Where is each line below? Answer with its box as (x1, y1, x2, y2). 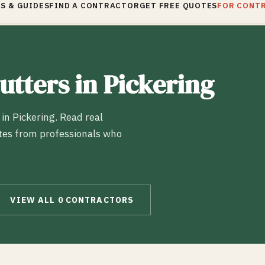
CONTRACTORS (63, 195, 134, 205)
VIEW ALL (10, 195, 58, 205)
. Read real (55, 111, 103, 124)
